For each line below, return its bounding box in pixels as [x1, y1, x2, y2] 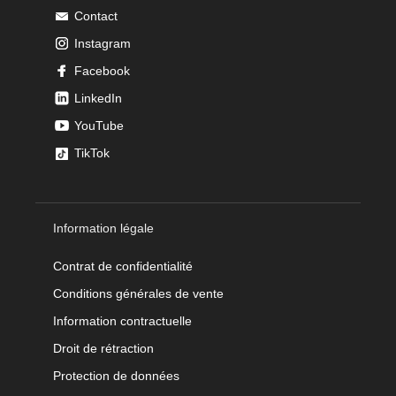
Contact [74, 8, 118, 23]
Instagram [74, 35, 131, 50]
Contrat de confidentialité [53, 258, 193, 273]
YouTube [74, 118, 124, 133]
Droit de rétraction [53, 340, 154, 355]
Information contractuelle [53, 313, 192, 328]
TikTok [74, 145, 110, 160]
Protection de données [53, 368, 179, 383]
